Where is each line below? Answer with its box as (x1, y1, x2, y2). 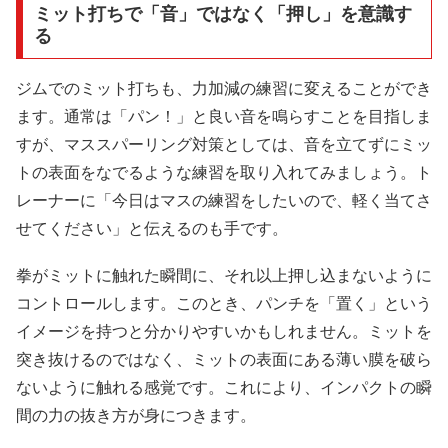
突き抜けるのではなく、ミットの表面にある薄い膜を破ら (16, 351, 432, 369)
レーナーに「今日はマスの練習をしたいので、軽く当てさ (16, 191, 432, 209)
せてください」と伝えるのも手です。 (16, 219, 288, 237)
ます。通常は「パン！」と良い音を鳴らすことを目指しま (16, 107, 432, 125)
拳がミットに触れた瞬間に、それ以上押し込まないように (16, 267, 432, 285)
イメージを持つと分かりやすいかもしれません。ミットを (16, 323, 432, 341)
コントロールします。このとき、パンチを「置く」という (16, 295, 432, 313)
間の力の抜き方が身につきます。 (16, 407, 256, 425)
